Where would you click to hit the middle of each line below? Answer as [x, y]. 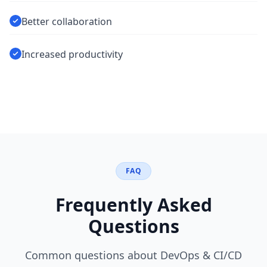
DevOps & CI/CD [201, 255]
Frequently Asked [133, 205]
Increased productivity [72, 54]
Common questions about [93, 255]
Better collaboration [67, 21]
